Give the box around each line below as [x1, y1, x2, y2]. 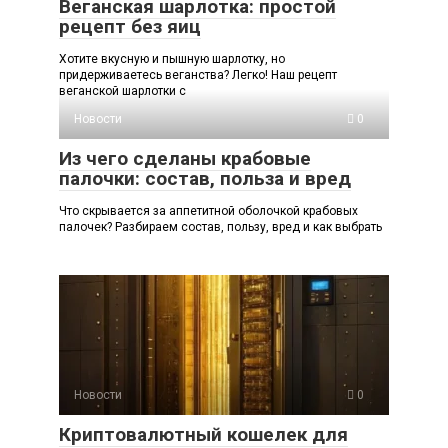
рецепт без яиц [59, 15, 201, 39]
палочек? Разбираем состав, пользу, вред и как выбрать [59, 220, 382, 235]
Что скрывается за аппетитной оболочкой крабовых [59, 204, 358, 219]
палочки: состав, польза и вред [59, 167, 351, 191]
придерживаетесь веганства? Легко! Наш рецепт [59, 68, 337, 83]
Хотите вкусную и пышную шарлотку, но [59, 52, 285, 67]
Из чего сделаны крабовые [59, 147, 311, 171]
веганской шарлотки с [59, 84, 186, 99]
